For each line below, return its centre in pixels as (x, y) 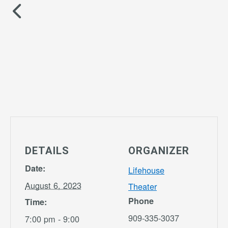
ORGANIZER (159, 150)
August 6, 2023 (53, 185)
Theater (142, 186)
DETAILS (47, 150)
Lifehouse (146, 170)
